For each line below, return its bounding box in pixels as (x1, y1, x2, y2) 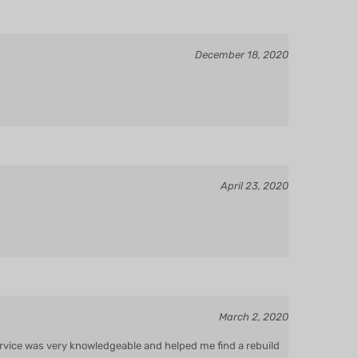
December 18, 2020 (195, 26, 288, 38)
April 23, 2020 (221, 157, 288, 169)
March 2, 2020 (219, 288, 288, 300)
